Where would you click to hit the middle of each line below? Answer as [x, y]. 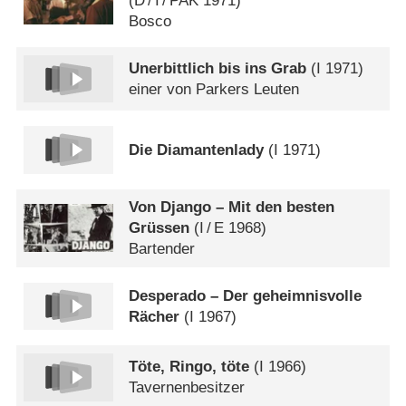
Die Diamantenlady [197, 150]
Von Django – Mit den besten [232, 208]
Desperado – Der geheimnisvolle [246, 295]
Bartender [162, 249]
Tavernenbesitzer [187, 388]
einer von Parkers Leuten [214, 90]
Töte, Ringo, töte [189, 367]
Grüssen [159, 228]
